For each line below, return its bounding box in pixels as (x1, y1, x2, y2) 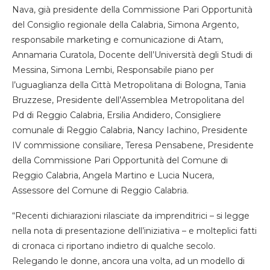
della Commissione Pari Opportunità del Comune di (12, 154, 228, 166)
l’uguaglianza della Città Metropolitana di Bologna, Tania (12, 79, 246, 90)
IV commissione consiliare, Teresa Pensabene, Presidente (12, 139, 254, 151)
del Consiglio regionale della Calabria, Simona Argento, (12, 19, 239, 30)
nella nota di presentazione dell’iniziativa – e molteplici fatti (12, 225, 257, 236)
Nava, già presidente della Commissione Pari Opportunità (12, 4, 253, 15)
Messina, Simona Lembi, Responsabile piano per (12, 64, 214, 75)
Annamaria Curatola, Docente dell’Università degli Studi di (12, 49, 253, 60)
